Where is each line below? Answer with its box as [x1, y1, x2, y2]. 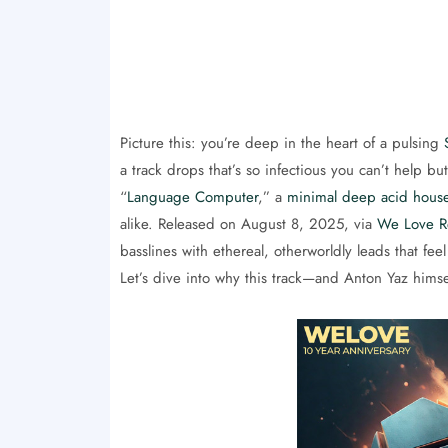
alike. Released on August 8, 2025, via [119, 212, 377, 235]
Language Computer [126, 185, 258, 208]
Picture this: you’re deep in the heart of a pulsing [119, 131, 444, 154]
